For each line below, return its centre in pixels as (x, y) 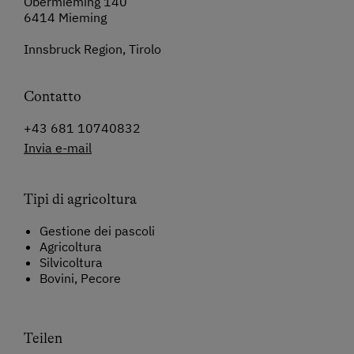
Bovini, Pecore (80, 279)
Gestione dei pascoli (97, 231)
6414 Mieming (65, 18)
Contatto (53, 97)
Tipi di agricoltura (80, 200)
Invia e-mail (58, 148)
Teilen (43, 339)
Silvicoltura (71, 263)
